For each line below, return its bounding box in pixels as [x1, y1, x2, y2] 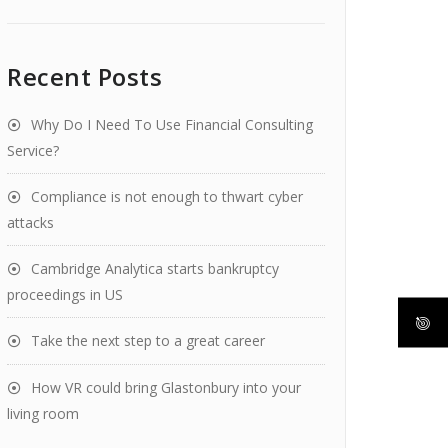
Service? [7, 141, 59, 160]
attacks [7, 213, 54, 232]
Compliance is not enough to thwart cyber [31, 187, 303, 206]
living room [7, 404, 79, 423]
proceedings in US [7, 285, 123, 304]
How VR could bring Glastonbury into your [31, 378, 301, 397]
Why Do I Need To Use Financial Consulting [31, 115, 313, 134]
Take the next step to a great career [31, 331, 265, 350]
